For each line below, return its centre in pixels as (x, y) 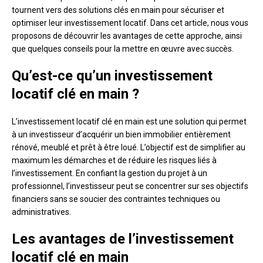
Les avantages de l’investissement (123, 239)
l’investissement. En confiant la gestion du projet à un (109, 173)
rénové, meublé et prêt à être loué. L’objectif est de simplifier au (129, 148)
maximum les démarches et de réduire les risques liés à (114, 161)
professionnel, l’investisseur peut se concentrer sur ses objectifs (130, 186)
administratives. (41, 212)
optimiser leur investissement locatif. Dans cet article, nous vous (130, 23)
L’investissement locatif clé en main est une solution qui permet (129, 122)
